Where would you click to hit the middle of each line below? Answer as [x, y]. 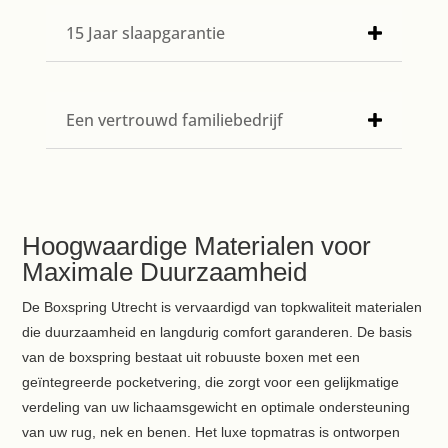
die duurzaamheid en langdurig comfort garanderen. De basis [217, 332]
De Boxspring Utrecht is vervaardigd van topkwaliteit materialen [222, 307]
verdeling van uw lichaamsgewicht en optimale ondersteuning [216, 407]
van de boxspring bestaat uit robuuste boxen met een [191, 357]
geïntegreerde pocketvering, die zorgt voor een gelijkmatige [211, 382]
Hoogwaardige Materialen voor [197, 246]
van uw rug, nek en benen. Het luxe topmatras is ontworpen [211, 432]
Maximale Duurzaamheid [165, 272]
